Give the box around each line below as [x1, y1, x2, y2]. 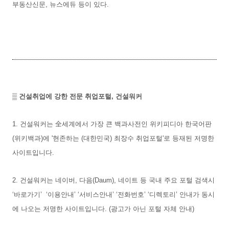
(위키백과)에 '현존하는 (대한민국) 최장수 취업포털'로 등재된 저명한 [12, 134, 214, 142]
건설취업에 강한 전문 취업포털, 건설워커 [19, 92, 142, 100]
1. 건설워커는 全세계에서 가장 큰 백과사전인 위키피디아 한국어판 [12, 120, 212, 128]
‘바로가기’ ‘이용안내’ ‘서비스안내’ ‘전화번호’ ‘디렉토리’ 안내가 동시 [12, 190, 215, 198]
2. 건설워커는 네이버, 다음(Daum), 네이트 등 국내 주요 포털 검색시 [12, 176, 215, 184]
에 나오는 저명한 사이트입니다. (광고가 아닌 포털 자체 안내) [12, 204, 196, 213]
